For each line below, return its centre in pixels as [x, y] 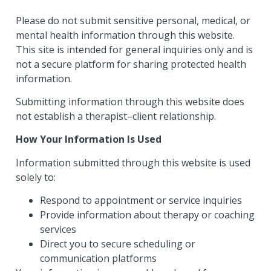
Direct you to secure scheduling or [118, 244]
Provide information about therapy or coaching [147, 215]
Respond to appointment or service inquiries [141, 201]
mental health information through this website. [125, 35]
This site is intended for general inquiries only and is [134, 49]
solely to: [36, 177]
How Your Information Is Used [89, 139]
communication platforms [98, 259]
